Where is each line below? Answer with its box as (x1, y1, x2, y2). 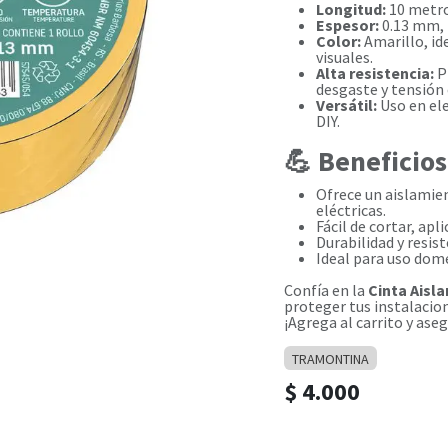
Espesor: (316, 15, 379, 35)
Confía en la (284, 280, 368, 300)
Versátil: (316, 95, 377, 115)
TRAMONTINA (292, 350, 369, 368)
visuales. (316, 47, 373, 67)
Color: (316, 31, 361, 51)
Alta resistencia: (316, 63, 434, 83)
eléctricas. (316, 200, 386, 220)
